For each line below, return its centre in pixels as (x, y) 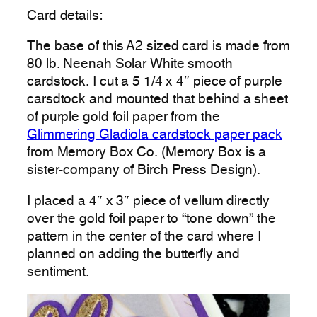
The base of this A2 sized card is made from (158, 47)
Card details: (65, 16)
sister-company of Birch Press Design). (144, 171)
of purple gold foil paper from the (123, 118)
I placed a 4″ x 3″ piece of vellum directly (148, 201)
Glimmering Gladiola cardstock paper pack (155, 136)
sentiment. (58, 272)
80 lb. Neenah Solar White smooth (130, 65)
